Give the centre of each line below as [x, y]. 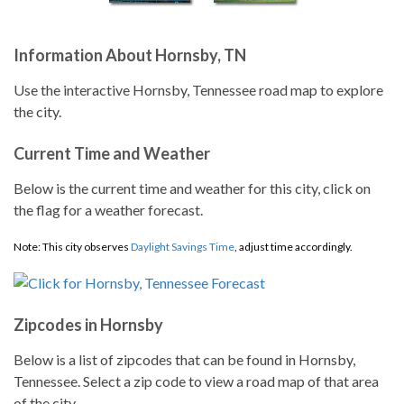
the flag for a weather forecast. [108, 210]
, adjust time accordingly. [294, 247]
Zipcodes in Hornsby [88, 325]
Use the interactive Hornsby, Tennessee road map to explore [198, 90]
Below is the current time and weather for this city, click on [192, 188]
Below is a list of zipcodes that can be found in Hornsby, [184, 359]
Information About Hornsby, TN [130, 55]
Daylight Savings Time [183, 247]
